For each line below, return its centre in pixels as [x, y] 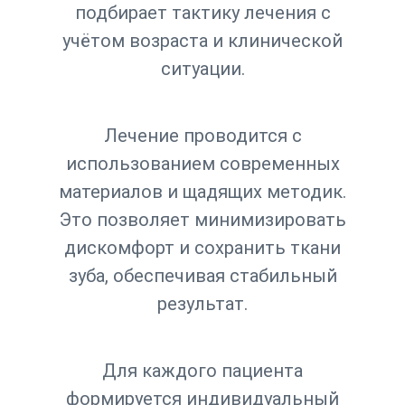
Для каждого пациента [202, 371]
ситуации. [202, 69]
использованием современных [202, 164]
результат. [202, 304]
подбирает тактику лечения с [202, 13]
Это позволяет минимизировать [202, 220]
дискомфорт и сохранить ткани [202, 248]
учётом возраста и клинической [202, 41]
